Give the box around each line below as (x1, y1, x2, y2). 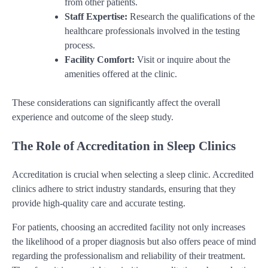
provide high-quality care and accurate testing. (12, 198, 185, 209)
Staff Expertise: (65, 11, 127, 22)
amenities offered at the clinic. (65, 68, 177, 79)
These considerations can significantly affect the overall (12, 97, 220, 108)
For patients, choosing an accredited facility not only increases (12, 222, 245, 233)
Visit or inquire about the (135, 54, 230, 65)
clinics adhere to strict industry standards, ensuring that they (12, 184, 236, 194)
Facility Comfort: (65, 54, 135, 65)
